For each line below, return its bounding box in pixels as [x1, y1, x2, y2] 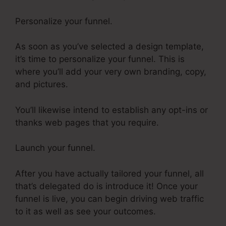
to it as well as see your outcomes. [15, 206, 156, 216]
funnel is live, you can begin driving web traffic [15, 193, 204, 204]
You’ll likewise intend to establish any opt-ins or [15, 104, 208, 115]
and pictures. [15, 79, 68, 90]
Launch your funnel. [15, 143, 95, 153]
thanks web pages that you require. [15, 117, 159, 128]
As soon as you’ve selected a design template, [15, 41, 204, 52]
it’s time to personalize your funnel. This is [15, 54, 185, 65]
